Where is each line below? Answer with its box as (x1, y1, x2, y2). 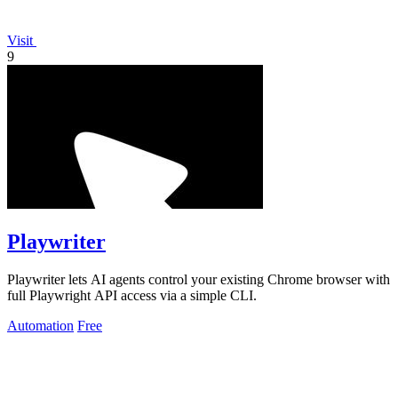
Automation (7, 318, 74, 334)
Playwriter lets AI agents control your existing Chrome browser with (7, 272, 390, 288)
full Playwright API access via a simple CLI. (7, 288, 257, 304)
